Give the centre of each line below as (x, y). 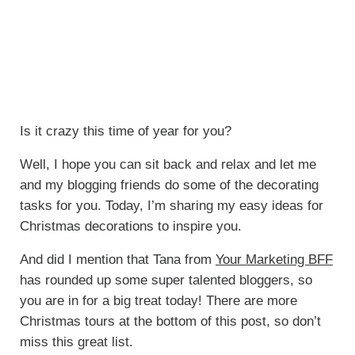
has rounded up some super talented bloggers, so (166, 280)
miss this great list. (76, 342)
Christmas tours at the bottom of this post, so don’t (170, 321)
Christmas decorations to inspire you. (130, 226)
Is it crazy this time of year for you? (125, 131)
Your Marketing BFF (274, 259)
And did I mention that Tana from (117, 259)
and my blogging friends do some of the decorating (169, 185)
